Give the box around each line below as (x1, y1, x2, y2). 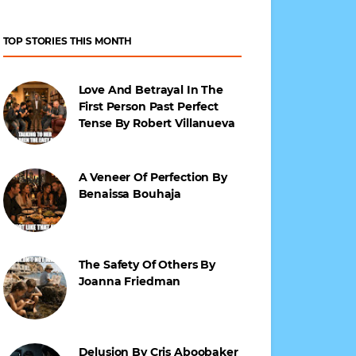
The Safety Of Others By (78, 257, 216, 272)
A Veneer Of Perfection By (78, 170, 227, 184)
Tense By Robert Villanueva (78, 116, 235, 130)
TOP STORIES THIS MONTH (2, 35, 133, 47)
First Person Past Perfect (78, 99, 219, 114)
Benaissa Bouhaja (78, 187, 182, 201)
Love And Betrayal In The (78, 83, 223, 97)
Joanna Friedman (78, 274, 181, 288)
